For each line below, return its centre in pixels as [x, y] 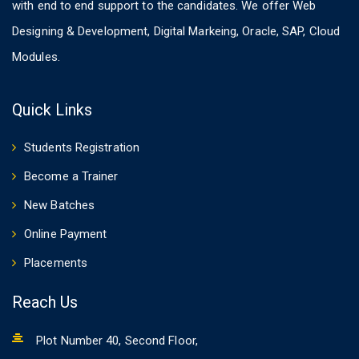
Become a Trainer [71, 176]
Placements [56, 262]
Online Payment [66, 234]
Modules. [36, 56]
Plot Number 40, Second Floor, [117, 340]
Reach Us [45, 302]
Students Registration [82, 147]
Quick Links [52, 109]
